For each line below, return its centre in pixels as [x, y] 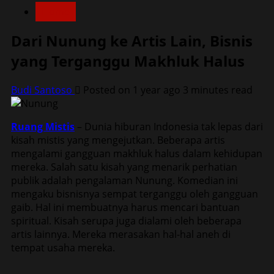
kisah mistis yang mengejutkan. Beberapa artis [118, 140]
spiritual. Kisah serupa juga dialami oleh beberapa [126, 220]
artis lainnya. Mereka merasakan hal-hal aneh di [121, 234]
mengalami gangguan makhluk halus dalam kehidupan [137, 153]
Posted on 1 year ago [132, 90]
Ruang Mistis [43, 126]
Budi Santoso [43, 90]
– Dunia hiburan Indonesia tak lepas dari [169, 126]
